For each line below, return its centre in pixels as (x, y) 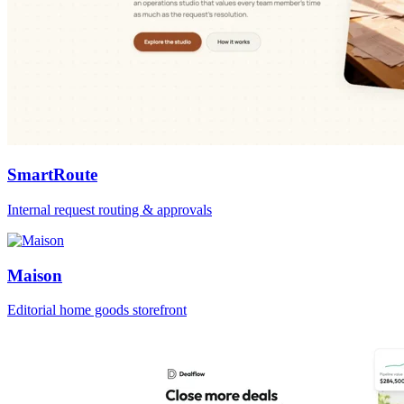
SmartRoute (52, 175)
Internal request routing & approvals (110, 209)
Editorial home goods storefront (97, 310)
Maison (35, 275)
